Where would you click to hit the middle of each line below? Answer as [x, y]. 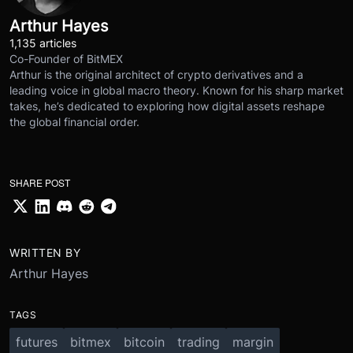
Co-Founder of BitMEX [66, 59]
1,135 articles [43, 43]
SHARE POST [40, 183]
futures [37, 342]
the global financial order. [74, 122]
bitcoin [144, 342]
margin [253, 342]
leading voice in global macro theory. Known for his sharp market [176, 91]
